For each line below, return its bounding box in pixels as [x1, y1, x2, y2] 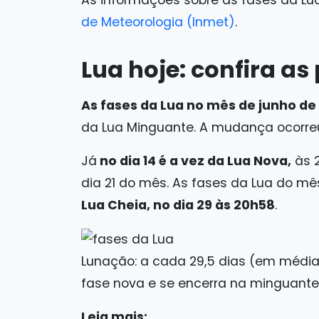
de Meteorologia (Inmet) [81, 14, 235, 31]
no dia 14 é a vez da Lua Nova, [97, 152, 291, 170]
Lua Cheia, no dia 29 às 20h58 [81, 197, 275, 214]
